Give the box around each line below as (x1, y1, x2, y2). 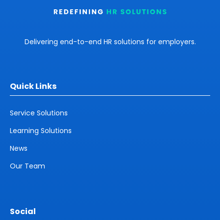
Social (10, 206, 36, 218)
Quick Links (10, 81, 56, 92)
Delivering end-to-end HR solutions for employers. (24, 37, 196, 47)
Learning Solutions (10, 126, 72, 136)
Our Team (10, 161, 45, 171)
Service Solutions (10, 108, 68, 118)
